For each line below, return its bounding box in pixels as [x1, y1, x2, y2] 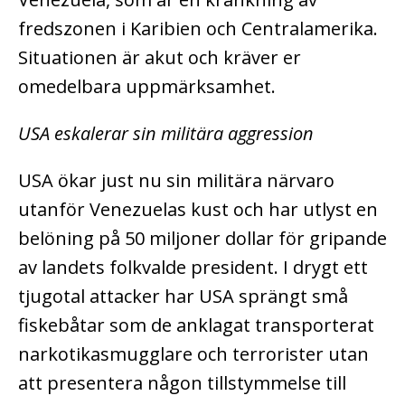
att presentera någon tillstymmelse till [18, 370, 346, 395]
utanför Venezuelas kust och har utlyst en [18, 196, 378, 221]
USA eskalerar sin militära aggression [18, 120, 314, 146]
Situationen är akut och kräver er [18, 44, 301, 70]
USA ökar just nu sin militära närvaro [18, 167, 334, 193]
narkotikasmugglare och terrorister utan [18, 341, 369, 366]
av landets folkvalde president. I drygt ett [18, 254, 368, 279]
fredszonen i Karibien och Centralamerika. [18, 15, 378, 41]
